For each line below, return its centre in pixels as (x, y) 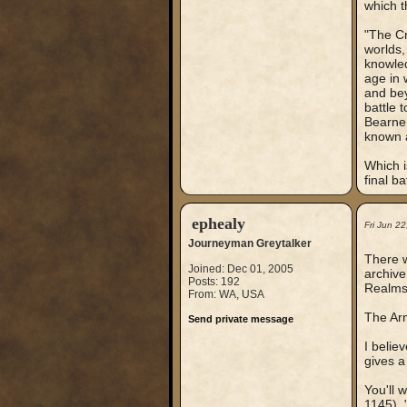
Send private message (240, 319)
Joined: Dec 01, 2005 (240, 269)
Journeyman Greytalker (249, 243)
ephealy (218, 223)
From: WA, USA (226, 294)
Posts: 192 (213, 282)
